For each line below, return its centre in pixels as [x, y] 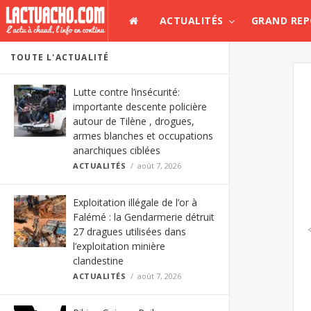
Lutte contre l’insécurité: [126, 92]
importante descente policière [140, 107]
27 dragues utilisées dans [129, 232]
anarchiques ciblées [117, 150]
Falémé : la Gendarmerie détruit [144, 217]
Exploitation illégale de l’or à [135, 202]
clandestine [98, 261]
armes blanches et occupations [143, 136]
